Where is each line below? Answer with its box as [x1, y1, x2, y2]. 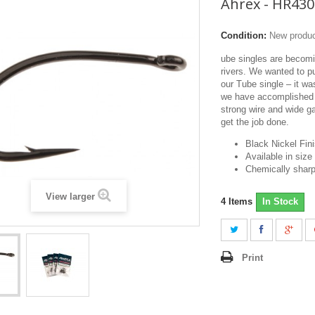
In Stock [262, 195, 298, 207]
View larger [46, 191, 95, 202]
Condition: [221, 30, 266, 41]
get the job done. [221, 116, 289, 127]
